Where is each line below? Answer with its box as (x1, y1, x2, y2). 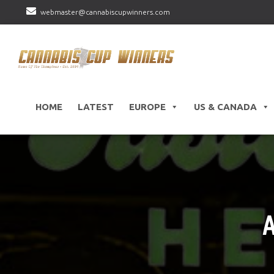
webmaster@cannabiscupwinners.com (40, 8, 170, 16)
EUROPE (128, 102, 166, 113)
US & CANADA (193, 102, 257, 113)
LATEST (77, 102, 114, 113)
